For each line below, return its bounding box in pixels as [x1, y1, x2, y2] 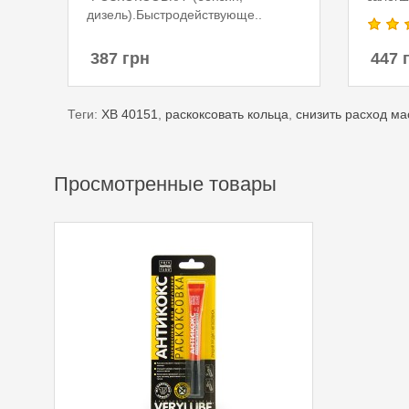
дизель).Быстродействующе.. [87, 7, 262, 22]
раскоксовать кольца [165, 107, 288, 121]
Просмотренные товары [54, 173, 277, 195]
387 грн [90, 49, 150, 68]
